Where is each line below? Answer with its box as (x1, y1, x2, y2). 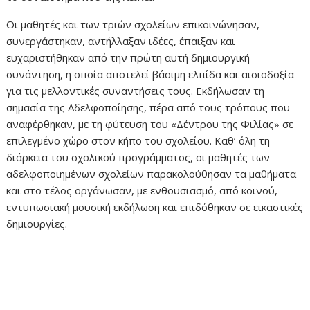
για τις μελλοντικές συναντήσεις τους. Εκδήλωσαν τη (6, 84, 265, 98)
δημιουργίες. (6, 217, 68, 230)
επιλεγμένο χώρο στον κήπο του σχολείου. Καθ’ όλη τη (6, 134, 271, 147)
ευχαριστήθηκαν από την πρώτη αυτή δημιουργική (6, 51, 250, 64)
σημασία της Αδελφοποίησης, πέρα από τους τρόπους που (6, 100, 291, 114)
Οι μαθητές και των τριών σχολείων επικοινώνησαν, (6, 17, 260, 31)
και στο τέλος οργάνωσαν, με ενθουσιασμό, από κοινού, (6, 183, 278, 197)
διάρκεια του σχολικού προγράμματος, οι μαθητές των (6, 150, 271, 164)
